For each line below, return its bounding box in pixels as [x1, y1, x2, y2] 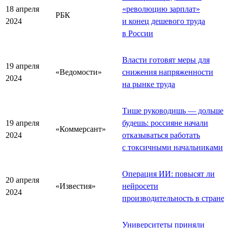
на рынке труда [122, 79, 175, 89]
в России [122, 28, 153, 38]
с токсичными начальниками [122, 142, 223, 152]
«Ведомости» [55, 67, 102, 76]
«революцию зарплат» [122, 4, 200, 13]
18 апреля [6, 4, 39, 13]
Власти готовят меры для [122, 55, 210, 64]
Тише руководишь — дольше [122, 106, 223, 115]
